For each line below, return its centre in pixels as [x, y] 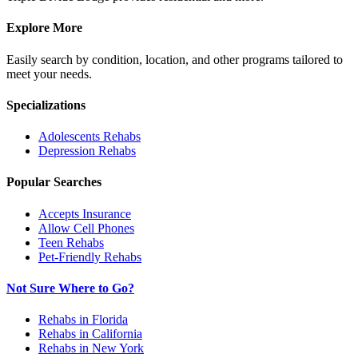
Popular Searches [54, 182]
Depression [67, 151]
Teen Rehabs [71, 242]
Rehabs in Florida [83, 320]
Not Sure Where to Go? [70, 288]
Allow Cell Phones [86, 228]
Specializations [46, 105]
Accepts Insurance [85, 213]
